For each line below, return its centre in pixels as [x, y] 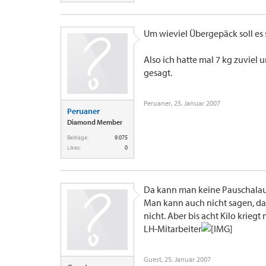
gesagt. [158, 72]
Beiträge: [78, 137]
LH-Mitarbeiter [172, 229]
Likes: [74, 148]
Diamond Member [95, 122]
